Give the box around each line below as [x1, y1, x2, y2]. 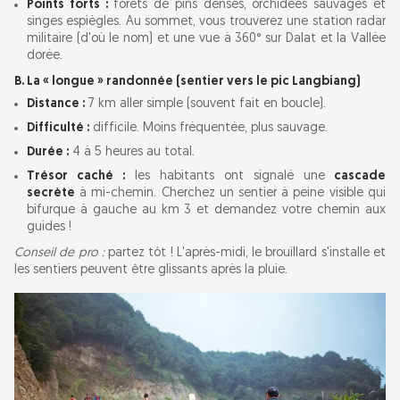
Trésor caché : [27, 170, 125, 184]
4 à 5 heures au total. [69, 146, 195, 160]
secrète [27, 187, 75, 201]
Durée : [27, 146, 69, 160]
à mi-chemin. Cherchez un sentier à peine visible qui [75, 187, 386, 201]
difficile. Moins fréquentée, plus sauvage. [89, 121, 328, 136]
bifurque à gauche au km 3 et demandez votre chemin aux [27, 204, 386, 218]
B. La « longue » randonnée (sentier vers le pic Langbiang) [14, 75, 361, 89]
